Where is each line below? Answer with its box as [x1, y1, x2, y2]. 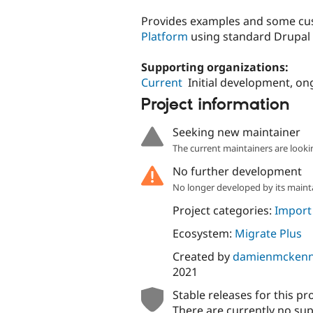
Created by [172, 248, 233, 264]
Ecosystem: [172, 225, 235, 241]
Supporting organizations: [141, 59, 291, 75]
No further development [172, 163, 302, 179]
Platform [141, 28, 188, 44]
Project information [141, 94, 289, 116]
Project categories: [172, 202, 275, 218]
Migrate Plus [234, 225, 302, 241]
